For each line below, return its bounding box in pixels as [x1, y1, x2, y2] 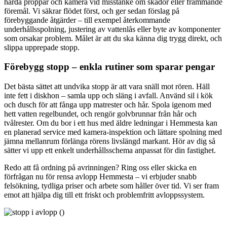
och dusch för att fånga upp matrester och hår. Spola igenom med [4, 100, 211, 109]
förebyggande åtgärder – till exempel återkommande [4, 15, 170, 24]
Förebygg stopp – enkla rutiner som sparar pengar [4, 61, 215, 72]
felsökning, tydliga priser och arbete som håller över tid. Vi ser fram [4, 181, 219, 190]
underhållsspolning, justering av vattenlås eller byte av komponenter [4, 24, 220, 33]
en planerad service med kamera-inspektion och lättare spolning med [4, 128, 222, 136]
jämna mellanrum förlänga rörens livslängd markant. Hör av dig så [4, 137, 215, 145]
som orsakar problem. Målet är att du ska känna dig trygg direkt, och [4, 33, 222, 43]
